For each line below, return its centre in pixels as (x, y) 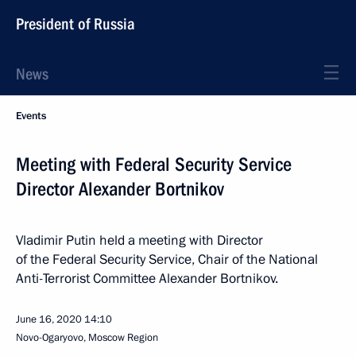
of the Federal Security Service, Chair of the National (167, 259)
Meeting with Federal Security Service (154, 164)
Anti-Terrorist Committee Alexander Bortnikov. (147, 279)
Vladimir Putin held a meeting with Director (139, 240)
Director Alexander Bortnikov (120, 189)
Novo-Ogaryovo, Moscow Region (87, 338)
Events (31, 116)
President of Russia (75, 24)
